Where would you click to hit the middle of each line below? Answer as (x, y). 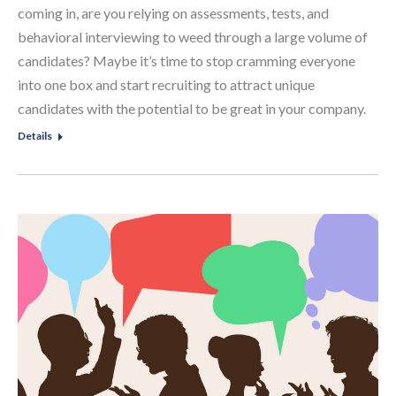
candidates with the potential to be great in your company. (192, 109)
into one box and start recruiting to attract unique (166, 85)
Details (35, 136)
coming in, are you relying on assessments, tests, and (173, 13)
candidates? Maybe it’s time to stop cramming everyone (187, 61)
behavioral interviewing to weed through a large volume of (193, 37)
